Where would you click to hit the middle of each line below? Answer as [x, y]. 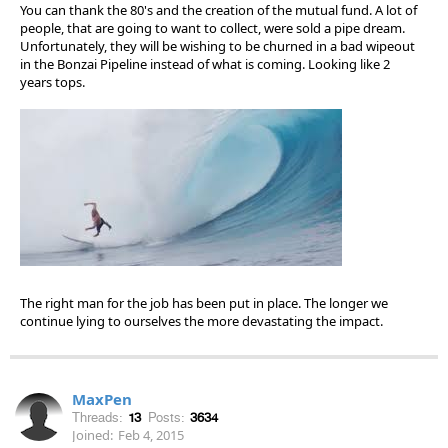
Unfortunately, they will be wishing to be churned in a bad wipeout [217, 45]
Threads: [97, 417]
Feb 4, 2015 [151, 434]
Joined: [92, 434]
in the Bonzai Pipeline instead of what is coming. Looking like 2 [205, 63]
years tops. [52, 81]
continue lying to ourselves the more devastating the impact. [201, 320]
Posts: [166, 417]
